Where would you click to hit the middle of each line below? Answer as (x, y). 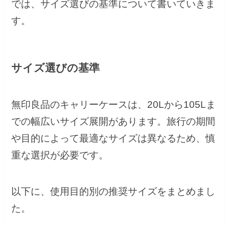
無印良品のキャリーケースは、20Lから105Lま (114, 105)
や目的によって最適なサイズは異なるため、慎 (113, 139)
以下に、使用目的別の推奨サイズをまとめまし (113, 191)
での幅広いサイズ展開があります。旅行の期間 (113, 122)
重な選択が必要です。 (60, 155)
